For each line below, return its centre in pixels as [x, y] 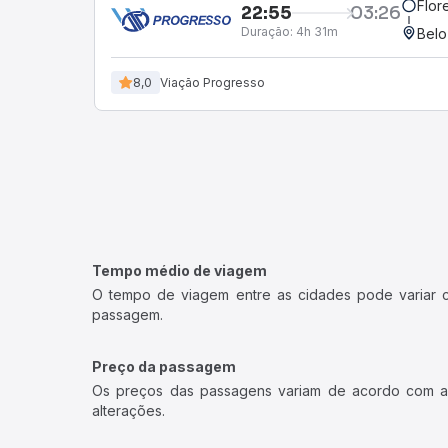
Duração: [267, 31]
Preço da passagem [164, 366]
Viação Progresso [212, 82]
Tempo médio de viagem [179, 270]
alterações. [128, 410]
